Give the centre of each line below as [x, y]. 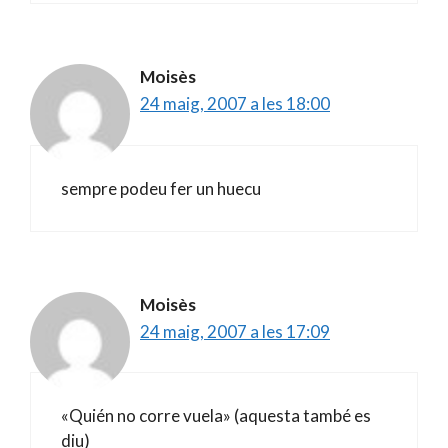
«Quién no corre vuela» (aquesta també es [216, 415]
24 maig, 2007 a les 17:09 [235, 331]
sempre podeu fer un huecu [161, 188]
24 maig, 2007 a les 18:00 [235, 103]
